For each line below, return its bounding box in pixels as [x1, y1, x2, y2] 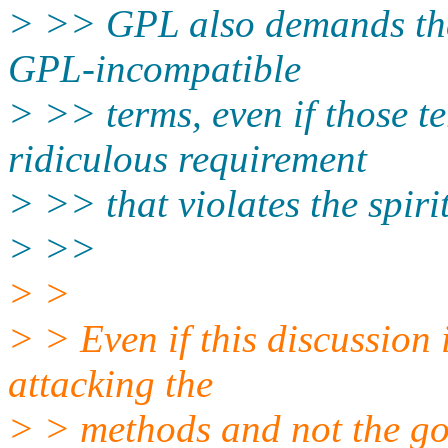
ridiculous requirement [8, 136, 367, 180]
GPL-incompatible [8, 46, 301, 90]
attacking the [8, 361, 213, 405]
